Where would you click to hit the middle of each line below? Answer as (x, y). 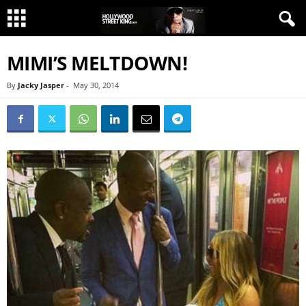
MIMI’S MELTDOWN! (97, 63)
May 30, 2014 (96, 85)
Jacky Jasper (41, 85)
